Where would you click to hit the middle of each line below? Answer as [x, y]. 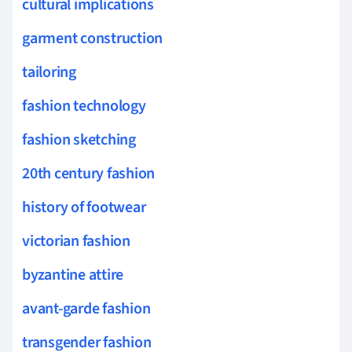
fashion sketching [79, 139]
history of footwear [84, 207]
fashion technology [84, 106]
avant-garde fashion [86, 308]
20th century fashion [89, 173]
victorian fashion [76, 241]
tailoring [49, 72]
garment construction [93, 38]
